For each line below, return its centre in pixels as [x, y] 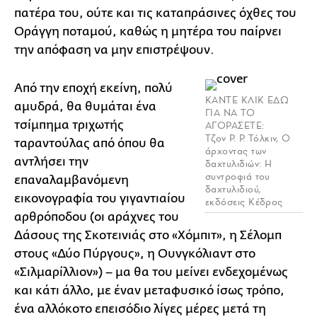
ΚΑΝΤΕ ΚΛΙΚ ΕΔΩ [247, 100]
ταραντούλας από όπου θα [90, 143]
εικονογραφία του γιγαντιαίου [100, 198]
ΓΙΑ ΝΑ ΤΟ [230, 113]
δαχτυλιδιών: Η [239, 164]
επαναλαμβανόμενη [71, 180]
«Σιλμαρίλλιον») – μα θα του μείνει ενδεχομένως [151, 272]
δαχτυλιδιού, [233, 189]
